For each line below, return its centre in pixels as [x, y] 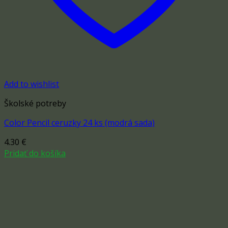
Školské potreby [35, 104]
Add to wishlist [32, 84]
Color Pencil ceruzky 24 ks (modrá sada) [79, 123]
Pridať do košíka [35, 153]
